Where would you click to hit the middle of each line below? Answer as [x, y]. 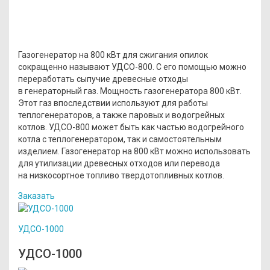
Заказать [36, 196]
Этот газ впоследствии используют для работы [113, 103]
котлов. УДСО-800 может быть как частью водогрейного [131, 127]
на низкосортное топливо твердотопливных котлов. [121, 175]
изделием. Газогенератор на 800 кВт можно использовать [134, 151]
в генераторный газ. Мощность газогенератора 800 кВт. [130, 91]
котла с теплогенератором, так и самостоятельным [120, 139]
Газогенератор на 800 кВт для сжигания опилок [113, 55]
